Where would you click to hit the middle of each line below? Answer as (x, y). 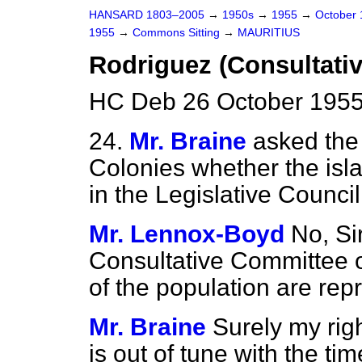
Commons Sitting (178, 33)
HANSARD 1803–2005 (147, 15)
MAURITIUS (269, 33)
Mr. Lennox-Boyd (187, 234)
